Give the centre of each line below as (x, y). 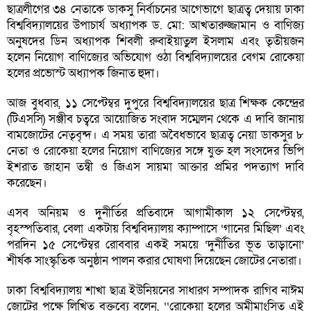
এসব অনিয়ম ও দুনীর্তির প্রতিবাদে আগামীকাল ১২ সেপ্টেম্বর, (155, 213)
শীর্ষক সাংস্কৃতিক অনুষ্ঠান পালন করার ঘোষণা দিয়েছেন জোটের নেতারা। (154, 261)
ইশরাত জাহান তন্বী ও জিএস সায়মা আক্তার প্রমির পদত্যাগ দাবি (155, 167)
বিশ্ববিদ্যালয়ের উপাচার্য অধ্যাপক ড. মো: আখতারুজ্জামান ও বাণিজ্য (155, 26)
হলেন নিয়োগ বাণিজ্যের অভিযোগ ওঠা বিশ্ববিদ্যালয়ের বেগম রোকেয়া (155, 58)
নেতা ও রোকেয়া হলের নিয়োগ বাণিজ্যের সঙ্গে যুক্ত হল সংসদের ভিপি (155, 151)
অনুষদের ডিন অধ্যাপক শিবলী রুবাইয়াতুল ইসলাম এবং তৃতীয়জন (155, 42)
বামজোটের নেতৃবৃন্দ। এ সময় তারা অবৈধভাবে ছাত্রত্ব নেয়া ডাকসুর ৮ (155, 135)
